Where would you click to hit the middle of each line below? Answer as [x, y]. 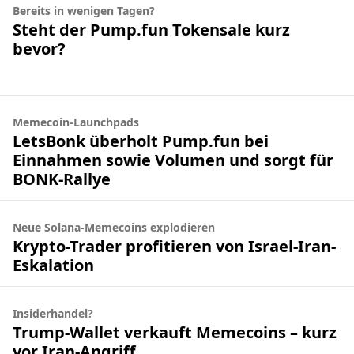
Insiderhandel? [53, 313]
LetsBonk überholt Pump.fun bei [141, 141]
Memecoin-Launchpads [76, 122]
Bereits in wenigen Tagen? [84, 11]
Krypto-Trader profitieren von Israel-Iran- [174, 246]
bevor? [39, 48]
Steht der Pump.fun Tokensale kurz [151, 29]
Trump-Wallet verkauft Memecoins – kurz [175, 332]
